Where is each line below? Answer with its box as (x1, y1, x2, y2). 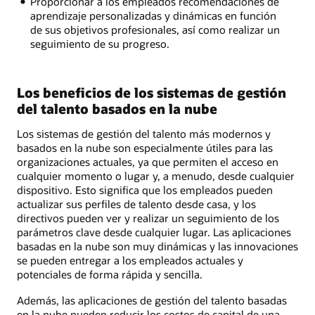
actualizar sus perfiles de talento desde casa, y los (17, 197, 256, 212)
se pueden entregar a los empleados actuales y (17, 253, 243, 268)
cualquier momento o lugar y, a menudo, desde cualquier (17, 169, 295, 184)
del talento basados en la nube (17, 100, 217, 118)
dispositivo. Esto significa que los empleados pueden (17, 183, 273, 198)
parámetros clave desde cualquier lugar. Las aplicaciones (17, 225, 291, 240)
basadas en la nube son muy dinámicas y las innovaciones (17, 239, 298, 254)
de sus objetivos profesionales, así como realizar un (30, 22, 280, 37)
